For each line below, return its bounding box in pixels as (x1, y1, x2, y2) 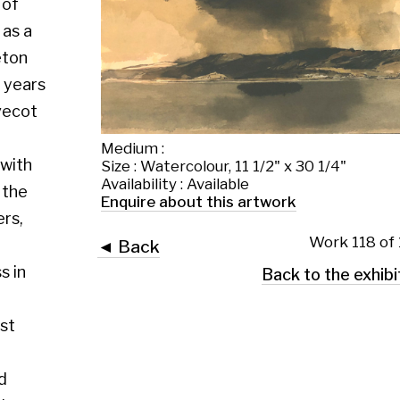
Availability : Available (17, 79, 141, 95)
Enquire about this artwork (17, 94, 180, 110)
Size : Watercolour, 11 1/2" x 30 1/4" (17, 64, 222, 79)
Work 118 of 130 (190, 127, 287, 143)
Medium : (17, 49, 71, 65)
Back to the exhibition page (151, 154, 325, 171)
